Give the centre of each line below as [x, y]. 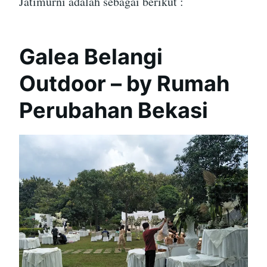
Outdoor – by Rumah [124, 84]
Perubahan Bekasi [114, 111]
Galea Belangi [91, 57]
